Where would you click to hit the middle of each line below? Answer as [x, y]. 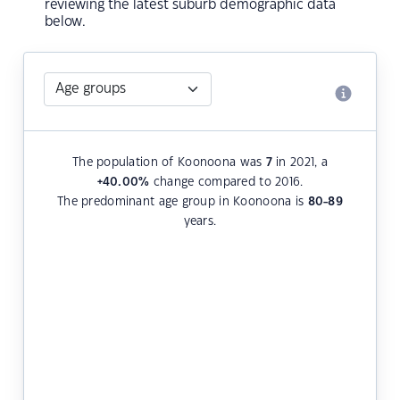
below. [65, 22]
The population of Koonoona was [169, 163]
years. [200, 222]
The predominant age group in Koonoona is [183, 202]
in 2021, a [300, 163]
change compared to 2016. [226, 183]
